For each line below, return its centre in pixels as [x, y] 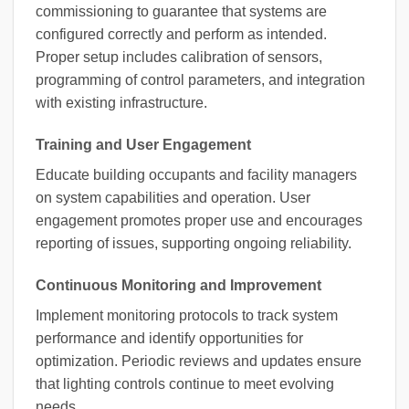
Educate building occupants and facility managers [196, 175]
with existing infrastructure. [121, 103]
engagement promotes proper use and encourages [199, 221]
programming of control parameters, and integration [200, 80]
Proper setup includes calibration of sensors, [179, 58]
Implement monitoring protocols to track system [187, 315]
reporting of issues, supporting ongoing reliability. [194, 244]
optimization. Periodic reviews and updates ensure [199, 361]
